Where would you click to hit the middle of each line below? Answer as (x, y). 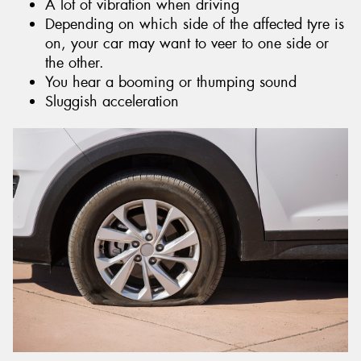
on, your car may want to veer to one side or (187, 44)
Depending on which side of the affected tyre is (195, 25)
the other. (75, 63)
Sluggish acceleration (112, 102)
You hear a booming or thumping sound (171, 83)
